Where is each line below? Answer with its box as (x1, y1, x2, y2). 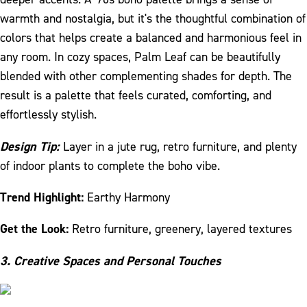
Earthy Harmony (87, 189, 170, 206)
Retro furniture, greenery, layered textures (72, 221, 292, 238)
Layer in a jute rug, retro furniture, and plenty (60, 138, 297, 155)
